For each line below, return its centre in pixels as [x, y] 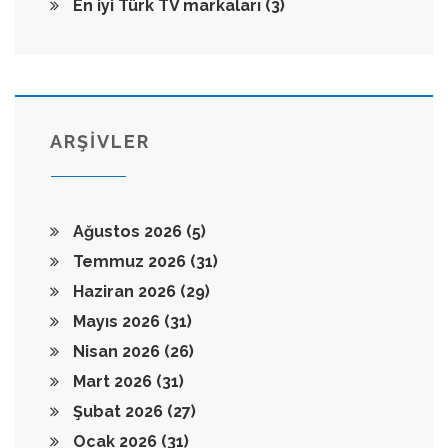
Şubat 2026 [118, 411]
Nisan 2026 [116, 351]
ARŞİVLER [100, 141]
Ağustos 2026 [127, 231]
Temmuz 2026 [129, 261]
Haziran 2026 [124, 291]
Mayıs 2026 [116, 321]
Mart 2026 [112, 381]
